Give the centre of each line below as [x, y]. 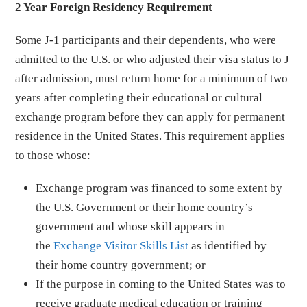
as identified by [228, 245]
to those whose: [53, 155]
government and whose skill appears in [131, 226]
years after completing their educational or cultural [139, 97]
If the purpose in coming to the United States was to [161, 284]
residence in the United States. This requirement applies [150, 136]
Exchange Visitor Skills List [121, 245]
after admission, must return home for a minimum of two [152, 78]
